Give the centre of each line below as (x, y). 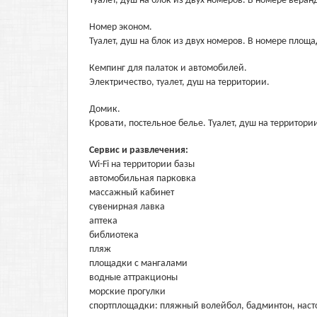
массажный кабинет (132, 193)
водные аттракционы (133, 278)
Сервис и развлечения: (140, 150)
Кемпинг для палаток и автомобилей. (168, 68)
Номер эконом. (121, 27)
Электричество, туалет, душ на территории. (179, 82)
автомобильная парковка (143, 179)
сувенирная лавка (127, 207)
